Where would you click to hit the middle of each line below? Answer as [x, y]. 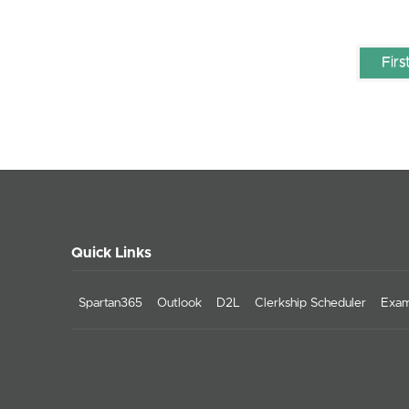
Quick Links [111, 252]
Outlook [179, 304]
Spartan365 [110, 304]
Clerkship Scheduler [310, 304]
